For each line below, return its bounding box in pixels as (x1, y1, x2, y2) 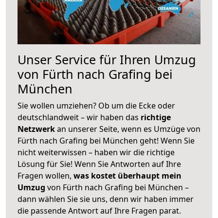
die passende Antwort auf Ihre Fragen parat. (18, 205, 181, 216)
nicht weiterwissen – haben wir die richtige (18, 146, 175, 158)
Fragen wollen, (18, 170, 73, 181)
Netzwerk (18, 123, 57, 134)
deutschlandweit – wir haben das (18, 111, 141, 123)
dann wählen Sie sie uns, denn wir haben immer (18, 193, 194, 204)
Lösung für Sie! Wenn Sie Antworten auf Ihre (18, 158, 181, 169)
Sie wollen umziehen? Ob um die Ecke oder (18, 100, 175, 111)
